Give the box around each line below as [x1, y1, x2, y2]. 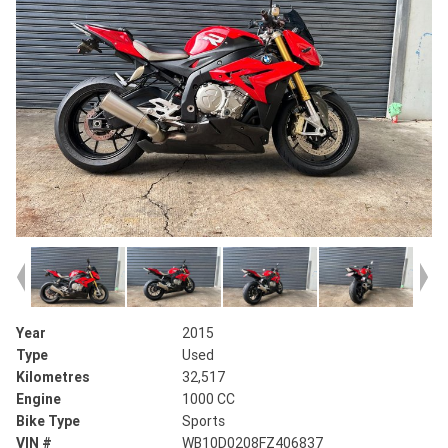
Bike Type [16, 412, 80, 431]
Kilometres [16, 368, 90, 387]
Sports [182, 412, 226, 431]
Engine [16, 390, 61, 409]
